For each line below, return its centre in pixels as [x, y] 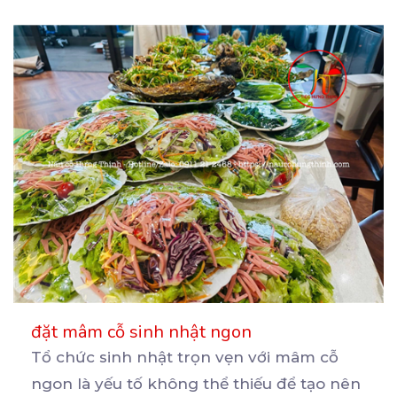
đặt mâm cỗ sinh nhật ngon [141, 331]
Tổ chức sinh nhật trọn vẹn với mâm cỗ [185, 357]
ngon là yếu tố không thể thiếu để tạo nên [196, 383]
